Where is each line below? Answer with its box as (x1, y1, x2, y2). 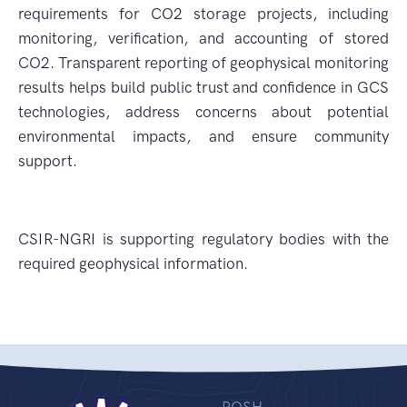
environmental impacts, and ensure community (18, 127, 389, 145)
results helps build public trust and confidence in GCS (18, 78, 389, 96)
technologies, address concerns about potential (18, 103, 389, 121)
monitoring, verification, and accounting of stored (18, 29, 389, 47)
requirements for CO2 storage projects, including (18, 5, 389, 23)
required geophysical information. (18, 254, 248, 273)
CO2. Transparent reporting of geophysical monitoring (18, 54, 389, 72)
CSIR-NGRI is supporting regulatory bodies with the (18, 230, 389, 248)
